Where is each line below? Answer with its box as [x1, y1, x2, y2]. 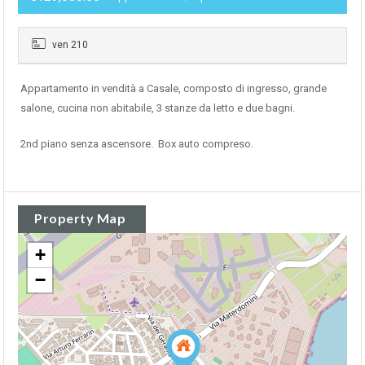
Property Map [34, 209, 125, 226]
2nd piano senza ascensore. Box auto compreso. [20, 137, 253, 150]
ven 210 [50, 38, 88, 51]
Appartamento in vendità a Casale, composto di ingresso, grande [20, 81, 327, 95]
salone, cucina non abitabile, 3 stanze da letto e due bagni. [20, 101, 295, 114]
